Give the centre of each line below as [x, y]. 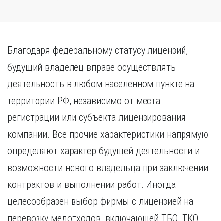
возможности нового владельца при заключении [108, 168]
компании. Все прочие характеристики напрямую [108, 134]
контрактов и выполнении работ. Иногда [92, 184]
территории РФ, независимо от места [84, 101]
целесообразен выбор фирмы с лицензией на [100, 201]
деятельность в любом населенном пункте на [101, 84]
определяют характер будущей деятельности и [104, 151]
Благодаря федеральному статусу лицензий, [98, 50]
